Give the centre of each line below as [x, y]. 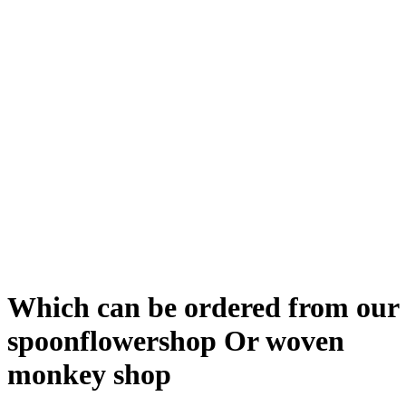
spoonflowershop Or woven [176, 340]
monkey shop [89, 374]
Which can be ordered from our [203, 307]
